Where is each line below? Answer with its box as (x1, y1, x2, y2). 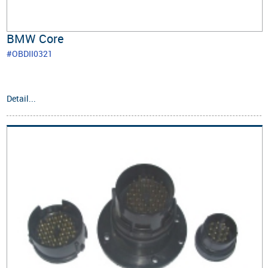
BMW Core (7, 30, 65, 47)
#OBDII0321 (7, 47, 53, 59)
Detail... (7, 92, 36, 104)
